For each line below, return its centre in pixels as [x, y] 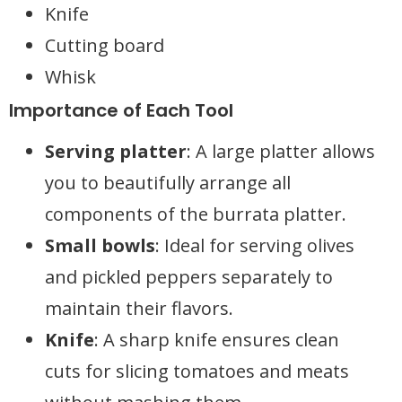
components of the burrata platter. [196, 214]
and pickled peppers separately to [189, 277]
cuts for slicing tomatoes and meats [197, 371]
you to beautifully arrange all [168, 183]
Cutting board [105, 45]
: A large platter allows [281, 151]
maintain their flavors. [139, 308]
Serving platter [116, 151]
